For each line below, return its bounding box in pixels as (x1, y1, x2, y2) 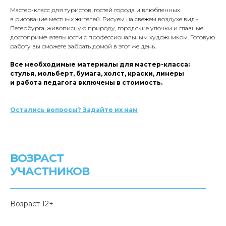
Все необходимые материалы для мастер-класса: (10, 60, 190, 68)
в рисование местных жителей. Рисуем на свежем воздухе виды (10, 15, 200, 23)
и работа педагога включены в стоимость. (10, 78, 162, 86)
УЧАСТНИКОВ (10, 164, 89, 178)
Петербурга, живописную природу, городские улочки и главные (10, 24, 203, 32)
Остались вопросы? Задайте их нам (10, 105, 138, 114)
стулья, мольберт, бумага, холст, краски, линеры (10, 69, 184, 77)
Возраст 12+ (10, 199, 53, 208)
